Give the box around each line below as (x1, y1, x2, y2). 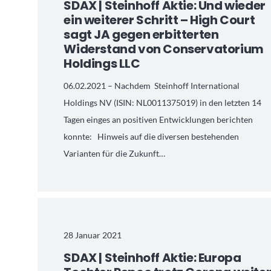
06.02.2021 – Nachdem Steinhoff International (64, 80, 240, 91)
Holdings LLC (64, 55, 140, 73)
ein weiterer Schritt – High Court (64, 11, 255, 29)
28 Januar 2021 (64, 229, 122, 240)
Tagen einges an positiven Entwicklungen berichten (64, 114, 253, 125)
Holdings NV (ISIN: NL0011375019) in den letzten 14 (64, 97, 262, 108)
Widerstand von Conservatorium (64, 41, 264, 58)
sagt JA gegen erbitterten (64, 26, 219, 44)
